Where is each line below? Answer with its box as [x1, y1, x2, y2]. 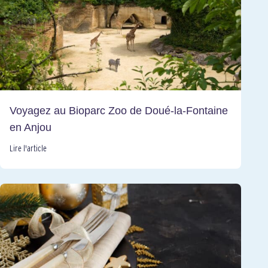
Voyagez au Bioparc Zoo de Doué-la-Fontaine [10, 105, 228, 117]
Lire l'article [10, 144, 47, 154]
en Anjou [10, 121, 51, 134]
